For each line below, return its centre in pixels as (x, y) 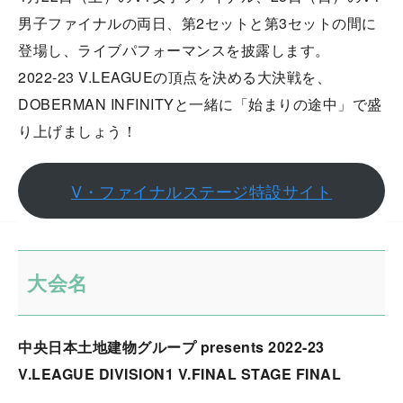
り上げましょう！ (85, 131)
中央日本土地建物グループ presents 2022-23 (171, 347)
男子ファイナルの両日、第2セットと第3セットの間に (197, 23)
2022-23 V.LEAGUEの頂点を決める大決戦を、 (175, 77)
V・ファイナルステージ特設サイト (201, 191)
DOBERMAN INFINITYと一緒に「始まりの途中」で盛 (200, 104)
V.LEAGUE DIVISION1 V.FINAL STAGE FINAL (179, 374)
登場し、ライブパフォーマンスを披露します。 (174, 50)
